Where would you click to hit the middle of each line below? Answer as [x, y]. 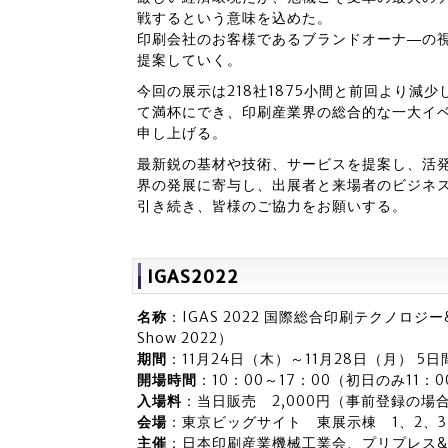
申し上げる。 [182, 133]
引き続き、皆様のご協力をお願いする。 [272, 206]
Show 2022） [185, 338]
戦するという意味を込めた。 [234, 18]
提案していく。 [189, 60]
